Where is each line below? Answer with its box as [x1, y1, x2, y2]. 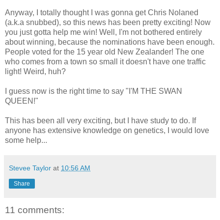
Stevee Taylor [9, 164, 51, 172]
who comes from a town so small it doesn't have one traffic [5, 57, 206, 66]
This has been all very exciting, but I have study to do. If [5, 116, 196, 125]
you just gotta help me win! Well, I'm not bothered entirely [5, 27, 202, 36]
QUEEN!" [5, 96, 38, 105]
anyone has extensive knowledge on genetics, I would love [5, 126, 209, 135]
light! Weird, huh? [5, 67, 66, 76]
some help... [5, 136, 47, 144]
